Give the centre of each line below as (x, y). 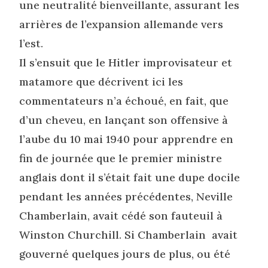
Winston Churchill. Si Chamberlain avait (129, 234)
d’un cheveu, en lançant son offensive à (124, 120)
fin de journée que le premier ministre (121, 158)
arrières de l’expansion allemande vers (121, 24)
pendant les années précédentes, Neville (126, 196)
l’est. (31, 43)
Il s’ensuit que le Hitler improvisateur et (126, 62)
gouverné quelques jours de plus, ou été (125, 254)
